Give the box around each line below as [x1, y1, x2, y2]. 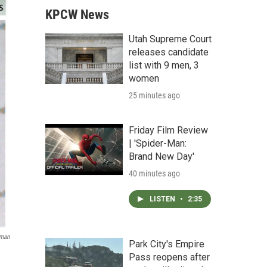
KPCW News [45, 7, 109, 22]
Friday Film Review [129, 125, 208, 136]
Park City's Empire [129, 238, 204, 250]
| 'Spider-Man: [129, 138, 187, 149]
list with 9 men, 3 [129, 60, 199, 71]
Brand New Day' [129, 151, 194, 162]
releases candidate [129, 46, 209, 58]
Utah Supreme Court [129, 33, 212, 45]
